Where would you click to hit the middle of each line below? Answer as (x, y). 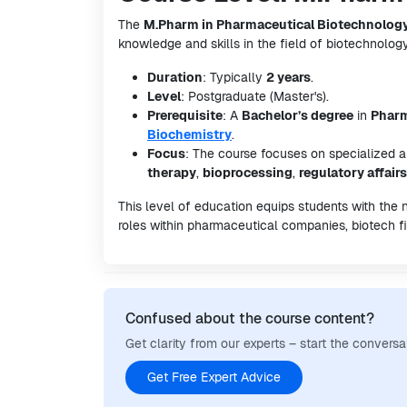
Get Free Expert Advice (214, 377)
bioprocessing (248, 173)
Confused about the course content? (250, 318)
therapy (172, 173)
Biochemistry (189, 134)
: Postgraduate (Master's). (255, 96)
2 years (288, 77)
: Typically (234, 77)
